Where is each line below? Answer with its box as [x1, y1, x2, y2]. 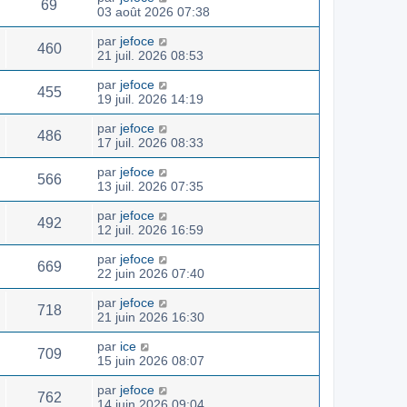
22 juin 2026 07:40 [97, 265, 204, 281]
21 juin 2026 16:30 [97, 309, 204, 324]
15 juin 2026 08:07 [97, 352, 204, 368]
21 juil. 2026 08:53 [97, 47, 203, 63]
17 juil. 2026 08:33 [97, 134, 203, 150]
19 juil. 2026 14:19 [97, 91, 203, 106]
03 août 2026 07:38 [97, 4, 210, 19]
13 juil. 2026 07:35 [97, 178, 203, 194]
